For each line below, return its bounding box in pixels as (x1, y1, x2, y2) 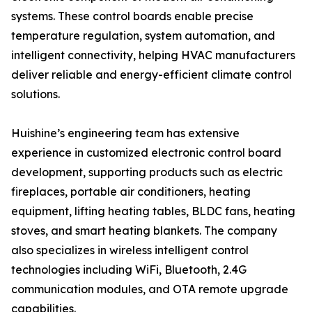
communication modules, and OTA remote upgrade (11, 282, 288, 296)
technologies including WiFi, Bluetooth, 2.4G (11, 263, 247, 276)
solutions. (11, 87, 60, 101)
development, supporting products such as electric (11, 165, 283, 179)
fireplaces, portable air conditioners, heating (11, 185, 251, 198)
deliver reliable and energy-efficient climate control (11, 68, 292, 81)
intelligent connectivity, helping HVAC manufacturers (11, 48, 295, 62)
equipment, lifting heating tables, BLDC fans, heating (11, 204, 295, 218)
